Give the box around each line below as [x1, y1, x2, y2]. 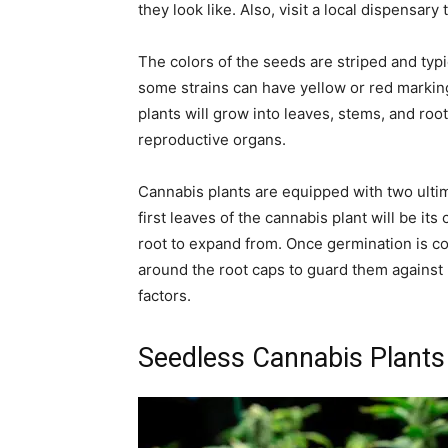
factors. [138, 286, 191, 305]
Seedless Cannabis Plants [138, 342, 445, 374]
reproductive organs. [138, 130, 286, 149]
